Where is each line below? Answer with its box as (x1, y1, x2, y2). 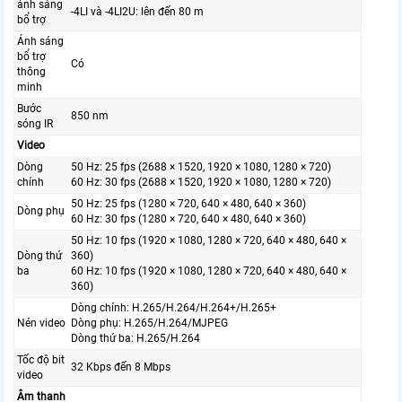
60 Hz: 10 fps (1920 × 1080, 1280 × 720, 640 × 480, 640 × (71, 265, 346, 278)
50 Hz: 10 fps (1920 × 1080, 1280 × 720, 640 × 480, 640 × (71, 234, 346, 248)
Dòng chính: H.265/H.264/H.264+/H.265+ (71, 301, 276, 315)
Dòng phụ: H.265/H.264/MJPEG (71, 317, 228, 330)
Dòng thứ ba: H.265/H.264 (71, 332, 200, 345)
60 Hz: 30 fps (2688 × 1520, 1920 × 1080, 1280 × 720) (71, 176, 331, 189)
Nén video (17, 317, 66, 330)
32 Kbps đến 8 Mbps (71, 361, 170, 374)
